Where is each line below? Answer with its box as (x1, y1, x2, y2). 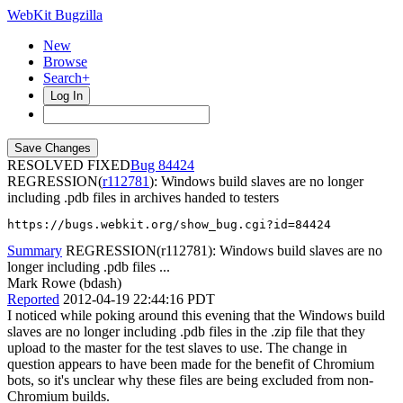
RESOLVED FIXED (7, 157, 130, 173)
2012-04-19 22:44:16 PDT (63, 291, 215, 307)
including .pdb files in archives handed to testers (7, 190, 279, 205)
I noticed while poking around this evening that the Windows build (7, 308, 385, 323)
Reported (7, 291, 59, 307)
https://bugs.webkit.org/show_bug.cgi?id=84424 (7, 218, 331, 231)
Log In (50, 89, 83, 103)
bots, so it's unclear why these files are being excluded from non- (7, 372, 373, 388)
